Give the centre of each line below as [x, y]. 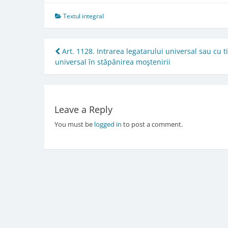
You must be [74, 124]
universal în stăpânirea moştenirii [113, 62]
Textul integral [83, 16]
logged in [108, 124]
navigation [92, 70]
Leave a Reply [83, 110]
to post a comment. [152, 124]
